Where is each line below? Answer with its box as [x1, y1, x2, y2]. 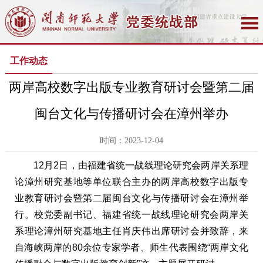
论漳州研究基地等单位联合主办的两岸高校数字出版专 [14, 176, 249, 187]
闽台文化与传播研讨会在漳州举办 [34, 106, 228, 121]
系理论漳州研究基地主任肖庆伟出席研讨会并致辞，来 [14, 225, 249, 236]
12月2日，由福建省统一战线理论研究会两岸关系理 [33, 160, 249, 170]
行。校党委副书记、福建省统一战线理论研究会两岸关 [14, 209, 249, 220]
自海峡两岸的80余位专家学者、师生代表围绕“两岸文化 [14, 242, 249, 252]
